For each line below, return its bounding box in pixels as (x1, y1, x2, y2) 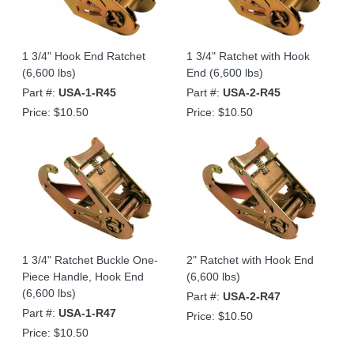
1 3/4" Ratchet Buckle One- (22, 253, 158, 266)
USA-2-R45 (223, 85, 281, 99)
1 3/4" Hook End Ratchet (22, 49, 145, 62)
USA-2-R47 (223, 289, 281, 303)
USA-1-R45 (58, 85, 116, 99)
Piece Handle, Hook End (22, 269, 144, 283)
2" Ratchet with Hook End (186, 253, 314, 266)
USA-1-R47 (58, 306, 116, 319)
